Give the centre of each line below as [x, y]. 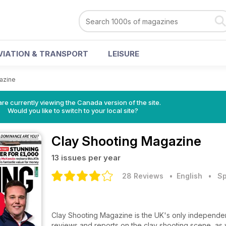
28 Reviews [143, 176]
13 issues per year [86, 158]
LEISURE [124, 54]
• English [184, 176]
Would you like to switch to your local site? [73, 110]
